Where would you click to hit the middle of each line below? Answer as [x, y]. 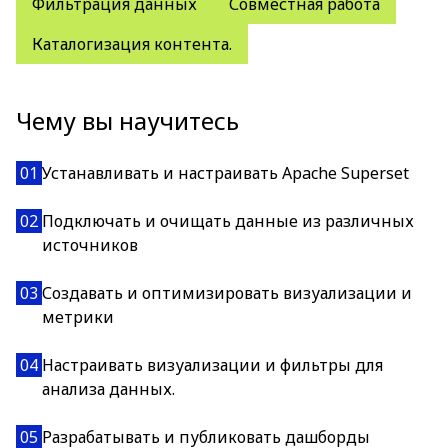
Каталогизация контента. [132, 44]
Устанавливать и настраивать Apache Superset [225, 173]
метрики [78, 317]
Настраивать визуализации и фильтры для [212, 365]
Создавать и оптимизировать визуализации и [227, 293]
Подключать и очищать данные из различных [228, 221]
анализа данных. [108, 389]
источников [90, 245]
